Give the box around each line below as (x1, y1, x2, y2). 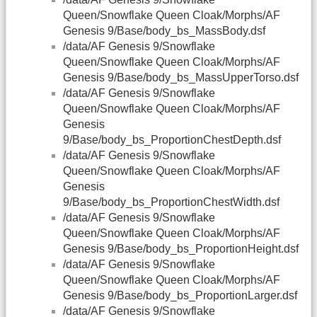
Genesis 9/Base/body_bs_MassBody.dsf (63, 25, 265, 38)
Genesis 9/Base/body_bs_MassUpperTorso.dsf (63, 71, 299, 84)
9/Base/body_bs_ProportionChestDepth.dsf (63, 134, 281, 146)
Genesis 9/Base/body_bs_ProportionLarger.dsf (63, 289, 297, 302)
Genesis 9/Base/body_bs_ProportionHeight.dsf (63, 243, 299, 255)
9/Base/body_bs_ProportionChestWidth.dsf (63, 196, 279, 209)
